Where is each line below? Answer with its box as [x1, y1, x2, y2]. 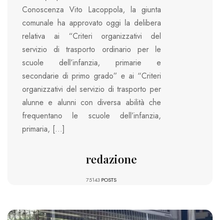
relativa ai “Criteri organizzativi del [22, 30, 161, 42]
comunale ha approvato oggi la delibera [22, 17, 161, 29]
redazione [85, 152, 137, 167]
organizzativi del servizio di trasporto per [22, 83, 161, 95]
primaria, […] [22, 123, 65, 135]
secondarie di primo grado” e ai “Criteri [22, 70, 161, 82]
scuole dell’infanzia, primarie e [22, 57, 161, 69]
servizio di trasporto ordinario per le [22, 44, 161, 55]
